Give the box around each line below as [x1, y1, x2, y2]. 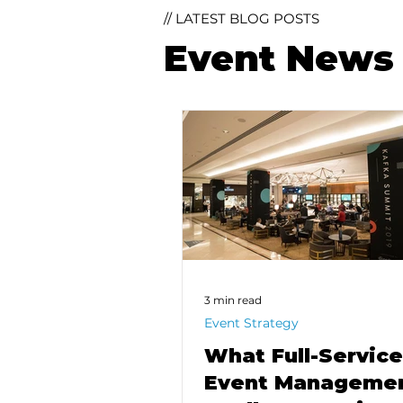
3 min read [204, 293, 262, 308]
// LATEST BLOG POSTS [164, 10, 319, 27]
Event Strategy [204, 314, 299, 331]
